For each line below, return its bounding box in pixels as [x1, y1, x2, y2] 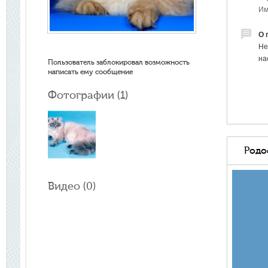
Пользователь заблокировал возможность [48, 58, 190, 66]
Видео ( [48, 180, 86, 193]
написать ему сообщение [48, 68, 133, 76]
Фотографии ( [48, 89, 120, 102]
